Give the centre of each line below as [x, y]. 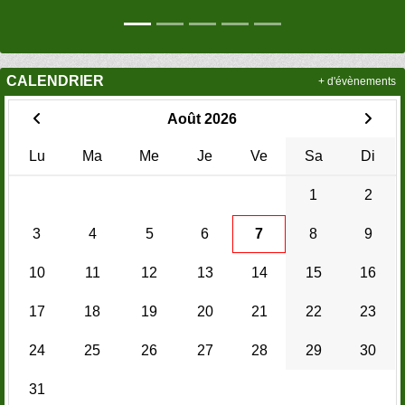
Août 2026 [202, 119]
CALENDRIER [55, 81]
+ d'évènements [357, 81]
